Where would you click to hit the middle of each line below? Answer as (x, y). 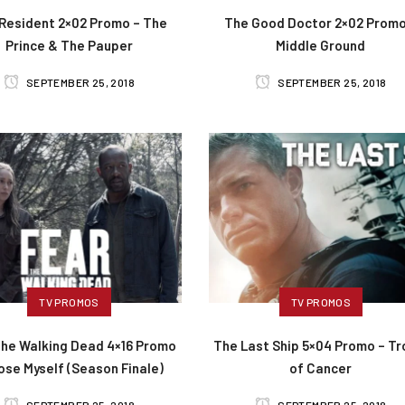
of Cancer (321, 368)
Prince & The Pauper (69, 45)
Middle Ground (321, 45)
